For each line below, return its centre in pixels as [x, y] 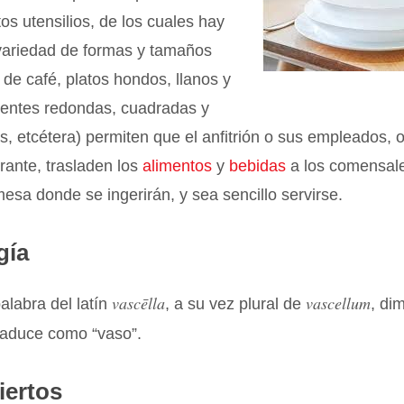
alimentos [178, 166]
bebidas [258, 166]
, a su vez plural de [236, 304]
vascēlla [139, 303]
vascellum [339, 303]
